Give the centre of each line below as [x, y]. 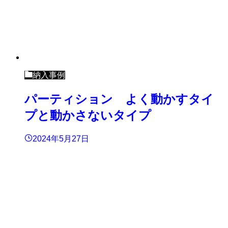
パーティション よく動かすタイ [119, 99]
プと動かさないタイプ [88, 116]
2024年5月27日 [61, 139]
